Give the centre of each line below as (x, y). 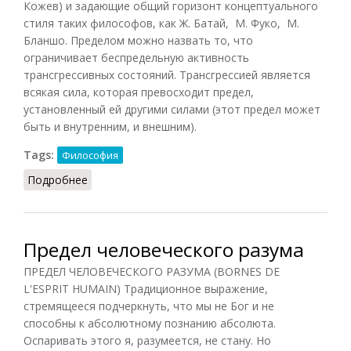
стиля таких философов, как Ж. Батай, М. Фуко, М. (161, 23)
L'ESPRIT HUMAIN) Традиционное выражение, (146, 288)
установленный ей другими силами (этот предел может (172, 109)
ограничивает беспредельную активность (136, 57)
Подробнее (58, 179)
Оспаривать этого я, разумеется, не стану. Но (147, 340)
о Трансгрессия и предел (154, 179)
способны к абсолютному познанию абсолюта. (150, 323)
